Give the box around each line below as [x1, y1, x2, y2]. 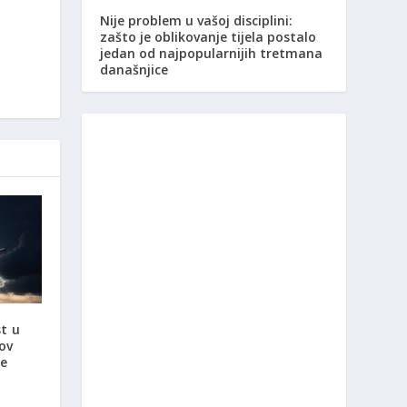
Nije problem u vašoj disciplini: [100, 12, 293, 30]
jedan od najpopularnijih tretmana [100, 45, 323, 63]
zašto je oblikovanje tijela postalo [100, 28, 317, 46]
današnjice [100, 61, 169, 79]
